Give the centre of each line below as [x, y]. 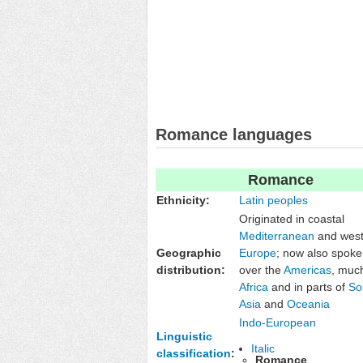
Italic [263, 348]
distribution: [191, 269]
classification [194, 353]
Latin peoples [273, 200]
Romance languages [234, 134]
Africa [254, 286]
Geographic [189, 252]
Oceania [308, 303]
